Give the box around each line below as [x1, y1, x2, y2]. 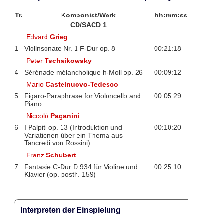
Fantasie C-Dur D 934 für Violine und [24, 163, 138, 171]
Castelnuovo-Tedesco [46, 80, 119, 88]
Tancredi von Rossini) [24, 139, 90, 147]
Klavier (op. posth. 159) [24, 170, 96, 179]
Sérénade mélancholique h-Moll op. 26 [24, 68, 143, 77]
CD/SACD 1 [70, 21, 107, 29]
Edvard [26, 32, 50, 41]
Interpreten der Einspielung [20, 205, 121, 214]
